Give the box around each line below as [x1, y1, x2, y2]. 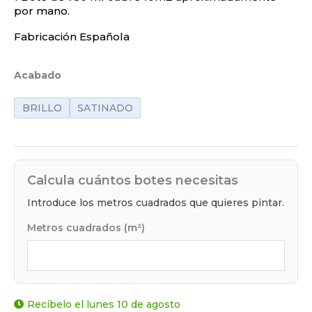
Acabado [14, 69, 61, 82]
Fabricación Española [14, 30, 130, 44]
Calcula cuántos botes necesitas [27, 173, 238, 189]
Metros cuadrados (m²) [27, 221, 145, 235]
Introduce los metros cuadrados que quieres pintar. [27, 196, 284, 210]
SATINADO [77, 101, 133, 114]
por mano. [14, 4, 70, 18]
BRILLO [22, 101, 62, 114]
